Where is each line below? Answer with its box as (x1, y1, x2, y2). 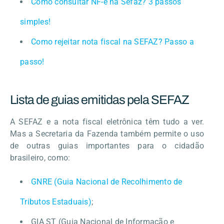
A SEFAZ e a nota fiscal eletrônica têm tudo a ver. (10, 116, 204, 126)
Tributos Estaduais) (20, 196, 91, 206)
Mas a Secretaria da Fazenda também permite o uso (10, 128, 204, 138)
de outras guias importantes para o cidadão (10, 140, 204, 150)
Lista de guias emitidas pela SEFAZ (10, 92, 189, 106)
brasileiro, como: (10, 152, 70, 162)
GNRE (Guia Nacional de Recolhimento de (31, 176, 182, 186)
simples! (20, 16, 50, 26)
